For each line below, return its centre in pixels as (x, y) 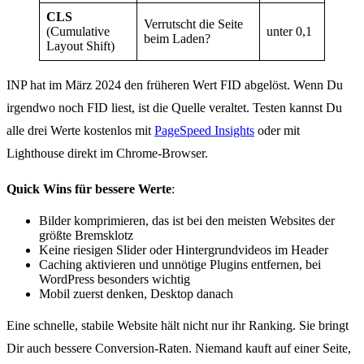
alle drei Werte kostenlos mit (80, 131)
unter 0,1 (289, 32)
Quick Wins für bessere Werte (89, 189)
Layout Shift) (80, 46)
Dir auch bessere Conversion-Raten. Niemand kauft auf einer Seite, (179, 349)
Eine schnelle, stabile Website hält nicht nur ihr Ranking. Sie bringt (178, 326)
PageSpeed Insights (204, 131)
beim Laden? (177, 39)
